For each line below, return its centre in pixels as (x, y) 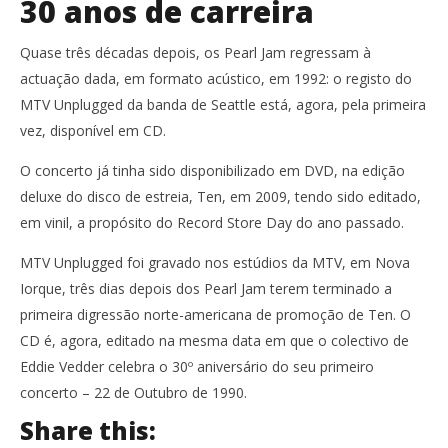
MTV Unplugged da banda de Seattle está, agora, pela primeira (223, 104)
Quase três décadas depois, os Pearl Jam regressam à (195, 52)
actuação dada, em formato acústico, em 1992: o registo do (216, 78)
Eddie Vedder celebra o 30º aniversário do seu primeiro (197, 366)
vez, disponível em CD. (93, 130)
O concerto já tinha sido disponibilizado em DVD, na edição (212, 170)
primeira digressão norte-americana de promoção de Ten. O (215, 314)
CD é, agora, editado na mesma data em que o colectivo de (214, 340)
